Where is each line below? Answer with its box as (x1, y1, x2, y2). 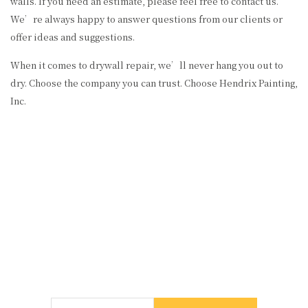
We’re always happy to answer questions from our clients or (10, 12, 283, 25)
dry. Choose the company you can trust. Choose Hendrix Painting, (10, 76, 298, 89)
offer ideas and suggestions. (10, 30, 135, 43)
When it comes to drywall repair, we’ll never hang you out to (10, 58, 283, 71)
